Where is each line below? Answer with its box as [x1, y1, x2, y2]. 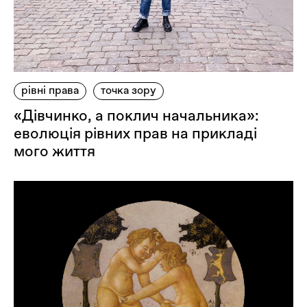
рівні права [21, 83, 79, 97]
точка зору [101, 83, 156, 97]
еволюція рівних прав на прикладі [14, 124, 257, 142]
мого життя [14, 142, 95, 160]
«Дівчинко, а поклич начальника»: [14, 106, 259, 124]
